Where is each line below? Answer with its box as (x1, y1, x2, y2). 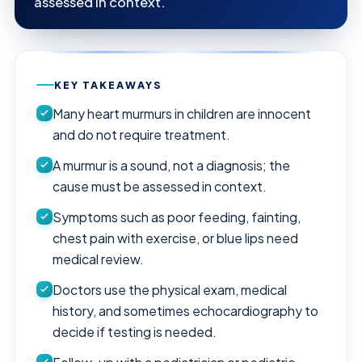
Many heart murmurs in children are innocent (53, 104, 311, 122)
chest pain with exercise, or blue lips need (53, 229, 298, 246)
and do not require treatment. (53, 125, 230, 143)
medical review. (53, 250, 144, 267)
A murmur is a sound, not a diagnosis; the (53, 156, 290, 174)
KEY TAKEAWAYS (54, 78, 162, 91)
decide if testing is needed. (53, 322, 217, 340)
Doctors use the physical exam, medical (53, 280, 287, 298)
